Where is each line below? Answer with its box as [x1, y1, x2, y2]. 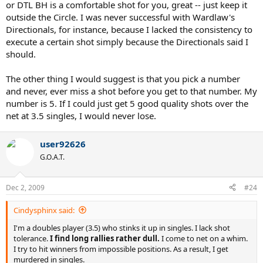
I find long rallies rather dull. [50, 232, 160, 244]
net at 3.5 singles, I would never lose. [6, 110, 156, 122]
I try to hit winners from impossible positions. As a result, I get [14, 243, 228, 254]
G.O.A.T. [40, 152, 65, 162]
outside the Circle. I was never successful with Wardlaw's [6, 11, 235, 23]
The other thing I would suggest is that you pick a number [6, 73, 240, 85]
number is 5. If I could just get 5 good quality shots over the [6, 97, 248, 109]
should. [6, 48, 36, 60]
